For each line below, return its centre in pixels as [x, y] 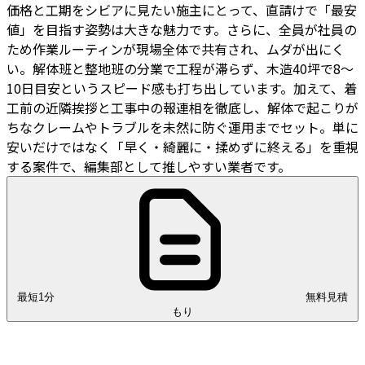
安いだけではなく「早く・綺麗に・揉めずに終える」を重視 [182, 146]
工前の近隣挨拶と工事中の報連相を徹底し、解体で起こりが [182, 107]
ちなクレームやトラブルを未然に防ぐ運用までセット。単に [182, 127]
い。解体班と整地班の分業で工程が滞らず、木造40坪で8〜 [180, 68]
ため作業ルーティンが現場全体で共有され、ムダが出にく [176, 48]
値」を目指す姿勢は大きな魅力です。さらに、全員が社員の [182, 29]
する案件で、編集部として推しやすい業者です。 [149, 166]
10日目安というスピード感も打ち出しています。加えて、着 [182, 88]
